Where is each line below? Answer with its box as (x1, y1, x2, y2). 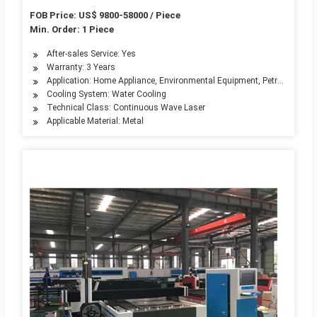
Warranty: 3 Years (46, 62, 115, 73)
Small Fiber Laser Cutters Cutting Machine (29, 2, 243, 16)
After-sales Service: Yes (46, 49, 136, 59)
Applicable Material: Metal (46, 116, 144, 127)
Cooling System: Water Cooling (46, 89, 166, 100)
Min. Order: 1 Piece (29, 24, 114, 35)
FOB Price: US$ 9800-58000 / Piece (29, 10, 180, 21)
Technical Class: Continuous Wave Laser (46, 103, 205, 113)
